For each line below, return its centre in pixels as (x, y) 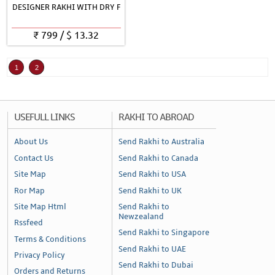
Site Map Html (41, 207)
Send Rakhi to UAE (153, 249)
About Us (31, 142)
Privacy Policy (40, 256)
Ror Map (30, 191)
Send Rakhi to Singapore (164, 233)
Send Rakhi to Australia (162, 142)
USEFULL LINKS (45, 118)
